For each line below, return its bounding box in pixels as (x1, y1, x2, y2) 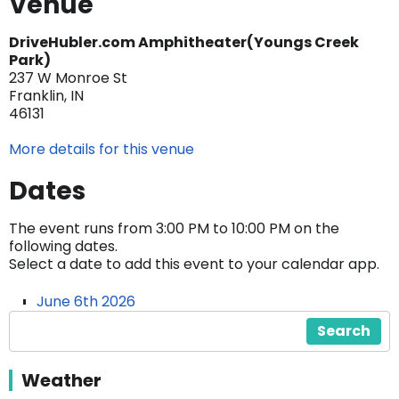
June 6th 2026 (37, 291, 135, 312)
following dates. (9, 236, 118, 256)
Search (317, 321, 370, 341)
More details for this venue (9, 139, 194, 159)
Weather (21, 368, 102, 393)
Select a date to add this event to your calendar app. (9, 254, 379, 274)
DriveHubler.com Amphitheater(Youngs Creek (9, 32, 359, 53)
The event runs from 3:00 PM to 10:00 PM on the (9, 218, 339, 239)
